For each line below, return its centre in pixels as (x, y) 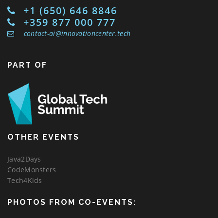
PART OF (27, 65)
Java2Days (24, 159)
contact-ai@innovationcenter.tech (76, 34)
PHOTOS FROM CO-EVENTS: (72, 202)
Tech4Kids (25, 181)
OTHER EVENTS (43, 137)
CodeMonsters (32, 170)
